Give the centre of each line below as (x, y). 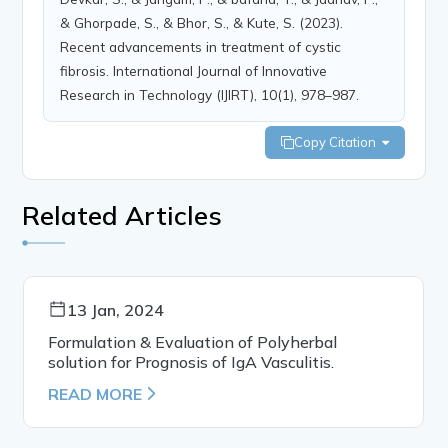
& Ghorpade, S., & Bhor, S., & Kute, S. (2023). (202, 22)
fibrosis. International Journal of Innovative (194, 70)
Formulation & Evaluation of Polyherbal (193, 341)
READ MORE (95, 393)
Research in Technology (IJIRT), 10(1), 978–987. (210, 94)
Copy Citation (337, 141)
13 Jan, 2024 (116, 309)
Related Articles (122, 215)
